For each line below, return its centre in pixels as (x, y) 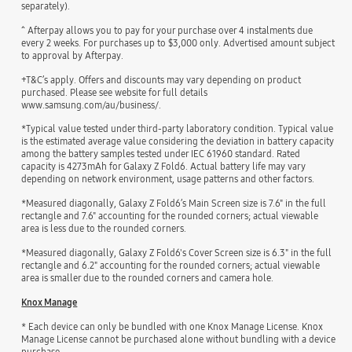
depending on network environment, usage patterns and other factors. (168, 179)
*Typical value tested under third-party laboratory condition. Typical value (178, 129)
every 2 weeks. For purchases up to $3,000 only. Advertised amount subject (178, 42)
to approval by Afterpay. (73, 55)
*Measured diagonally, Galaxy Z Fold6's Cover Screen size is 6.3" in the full (177, 253)
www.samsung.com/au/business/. (92, 104)
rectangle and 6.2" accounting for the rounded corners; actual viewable (171, 266)
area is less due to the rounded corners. (104, 229)
